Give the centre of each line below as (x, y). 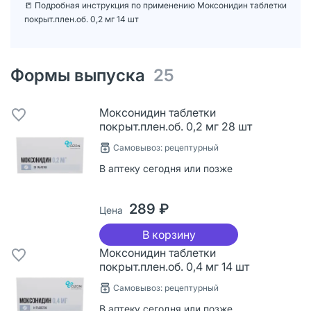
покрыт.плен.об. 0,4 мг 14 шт (174, 266)
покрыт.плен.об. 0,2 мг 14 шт (82, 19)
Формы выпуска (82, 75)
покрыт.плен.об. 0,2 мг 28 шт (176, 126)
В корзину (169, 234)
